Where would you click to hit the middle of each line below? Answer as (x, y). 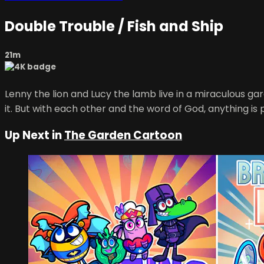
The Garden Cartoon (123, 136)
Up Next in (34, 136)
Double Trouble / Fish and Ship (114, 27)
